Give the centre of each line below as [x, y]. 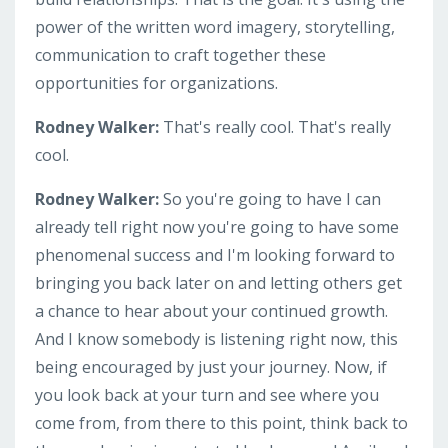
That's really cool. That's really [277, 126]
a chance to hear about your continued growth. [211, 310]
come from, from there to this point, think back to [221, 422]
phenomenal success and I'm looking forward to [215, 254]
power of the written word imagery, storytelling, [215, 26]
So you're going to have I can [272, 198]
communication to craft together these [180, 54]
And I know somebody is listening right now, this [216, 338]
